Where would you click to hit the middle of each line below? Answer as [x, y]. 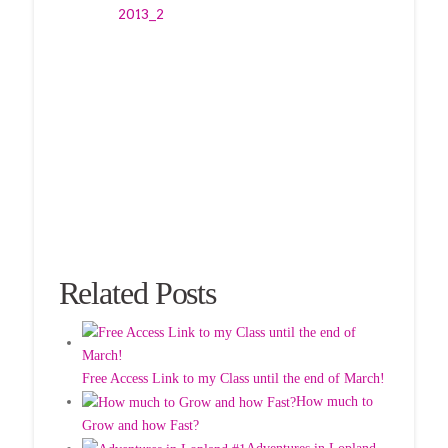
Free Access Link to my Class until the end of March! [233, 378]
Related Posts [137, 293]
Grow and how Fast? [140, 425]
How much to [334, 401]
